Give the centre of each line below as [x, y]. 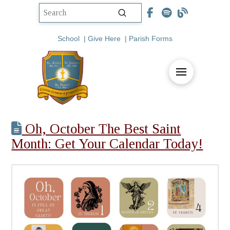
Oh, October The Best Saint [101, 129]
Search [50, 19]
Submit [133, 12]
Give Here [104, 38]
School [69, 38]
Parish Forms [151, 38]
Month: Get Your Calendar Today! [107, 144]
